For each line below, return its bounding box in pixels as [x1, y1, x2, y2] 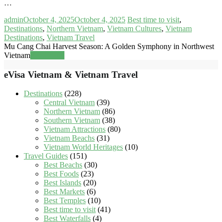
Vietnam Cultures [107, 24, 162, 33]
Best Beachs [44, 161, 82, 169]
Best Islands [44, 178, 81, 187]
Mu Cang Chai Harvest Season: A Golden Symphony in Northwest [4, 42, 214, 51]
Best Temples [44, 196, 86, 205]
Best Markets [44, 187, 85, 196]
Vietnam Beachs [44, 134, 95, 143]
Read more [30, 51, 64, 60]
